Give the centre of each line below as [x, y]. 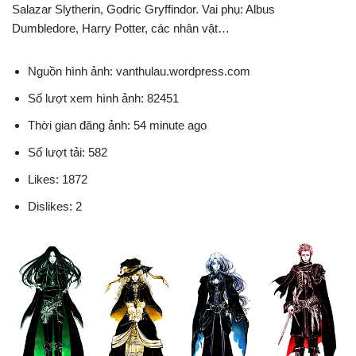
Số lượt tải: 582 [68, 152]
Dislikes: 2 [55, 206]
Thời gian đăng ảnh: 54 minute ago [117, 125]
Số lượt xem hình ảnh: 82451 [103, 98]
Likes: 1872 [58, 179]
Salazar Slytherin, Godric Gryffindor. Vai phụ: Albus [143, 9]
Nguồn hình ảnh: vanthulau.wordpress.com [139, 71]
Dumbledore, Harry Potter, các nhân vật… [121, 28]
